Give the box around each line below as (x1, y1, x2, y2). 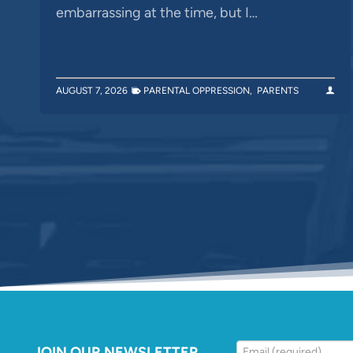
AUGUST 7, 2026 (56, 84, 128, 96)
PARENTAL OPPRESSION (143, 84, 250, 96)
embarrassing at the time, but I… (56, 3, 258, 21)
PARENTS (257, 84, 299, 96)
